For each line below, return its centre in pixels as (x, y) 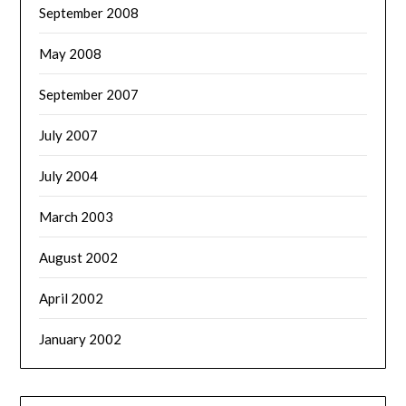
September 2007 (89, 94)
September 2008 (89, 12)
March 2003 (77, 216)
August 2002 (79, 257)
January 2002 (81, 338)
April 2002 (72, 298)
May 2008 (71, 53)
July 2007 (69, 135)
